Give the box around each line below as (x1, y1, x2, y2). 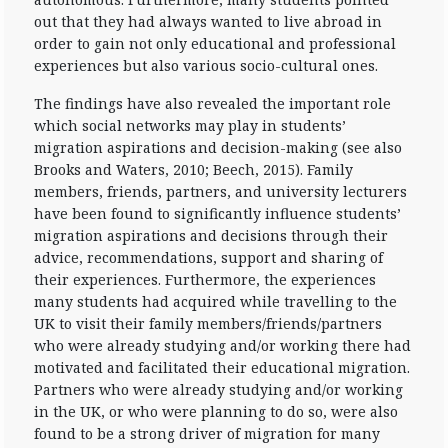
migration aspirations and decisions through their (34, 226, 388, 245)
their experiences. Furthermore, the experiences (34, 270, 376, 289)
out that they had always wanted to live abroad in (34, 12, 382, 31)
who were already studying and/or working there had (34, 336, 411, 355)
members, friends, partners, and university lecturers (34, 182, 407, 201)
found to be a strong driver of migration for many (34, 424, 380, 443)
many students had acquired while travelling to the (34, 292, 397, 311)
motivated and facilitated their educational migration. (34, 358, 410, 377)
